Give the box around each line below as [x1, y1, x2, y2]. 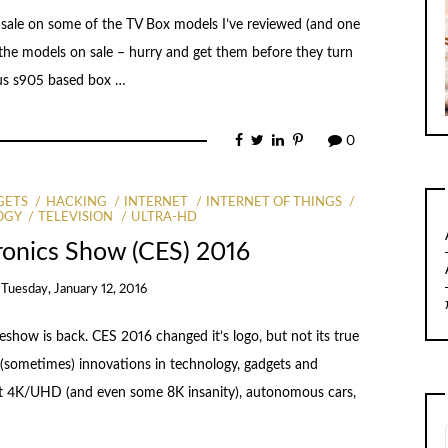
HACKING [45, 195, 107, 209]
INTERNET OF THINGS [206, 195, 343, 209]
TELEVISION [38, 211, 114, 225]
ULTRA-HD [130, 211, 197, 225]
